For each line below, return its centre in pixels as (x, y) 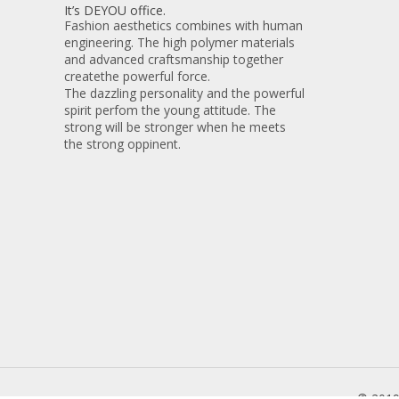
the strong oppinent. (122, 143)
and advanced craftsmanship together (174, 59)
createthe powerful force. (137, 76)
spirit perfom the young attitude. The (170, 110)
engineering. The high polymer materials (179, 42)
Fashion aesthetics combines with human (183, 25)
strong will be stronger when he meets (175, 126)
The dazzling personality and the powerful (184, 93)
